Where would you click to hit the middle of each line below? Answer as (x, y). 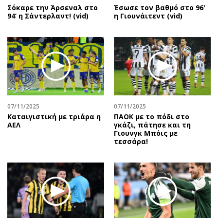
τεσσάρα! (131, 141)
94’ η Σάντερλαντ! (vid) (48, 16)
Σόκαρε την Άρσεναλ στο (53, 8)
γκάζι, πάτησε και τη (152, 125)
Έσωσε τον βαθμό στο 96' (160, 8)
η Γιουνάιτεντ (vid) (148, 16)
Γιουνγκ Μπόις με (146, 133)
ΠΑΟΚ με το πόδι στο (152, 116)
